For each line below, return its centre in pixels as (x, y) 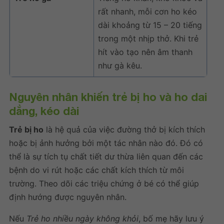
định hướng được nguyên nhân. (68, 197)
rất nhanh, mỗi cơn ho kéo (147, 11)
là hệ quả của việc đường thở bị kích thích (124, 129)
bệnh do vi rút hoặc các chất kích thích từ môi (96, 170)
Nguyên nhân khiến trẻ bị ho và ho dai (108, 97)
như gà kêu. (120, 65)
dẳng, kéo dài (44, 111)
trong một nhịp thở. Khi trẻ (148, 38)
